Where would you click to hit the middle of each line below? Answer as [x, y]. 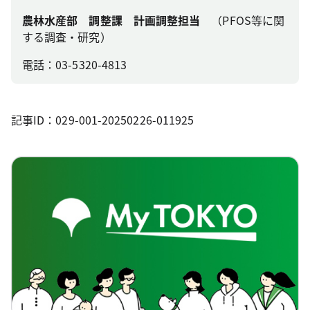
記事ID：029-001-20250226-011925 [103, 120]
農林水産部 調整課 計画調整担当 [117, 20]
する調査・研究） [67, 37]
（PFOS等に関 [248, 20]
